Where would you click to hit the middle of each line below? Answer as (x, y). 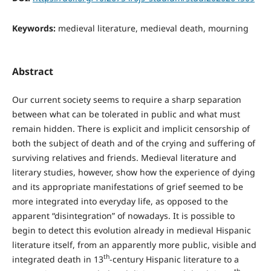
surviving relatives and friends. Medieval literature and (124, 157)
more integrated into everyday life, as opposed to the (120, 201)
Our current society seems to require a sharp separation (126, 99)
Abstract (32, 71)
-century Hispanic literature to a (174, 259)
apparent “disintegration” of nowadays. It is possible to (123, 215)
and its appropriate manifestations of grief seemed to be (127, 186)
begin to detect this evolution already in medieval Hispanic (131, 230)
